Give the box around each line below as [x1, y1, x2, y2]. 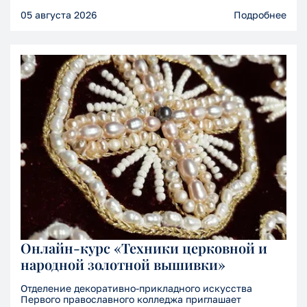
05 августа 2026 [21, 9, 97, 21]
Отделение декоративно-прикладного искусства [21, 282, 252, 295]
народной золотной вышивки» [21, 255, 225, 274]
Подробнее [234, 9, 286, 21]
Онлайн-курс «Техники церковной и [21, 238, 267, 258]
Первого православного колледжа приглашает [21, 293, 241, 306]
